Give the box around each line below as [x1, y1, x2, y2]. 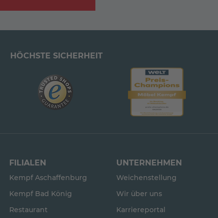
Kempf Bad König [9, 189, 72, 198]
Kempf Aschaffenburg [9, 173, 87, 182]
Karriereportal [116, 205, 166, 214]
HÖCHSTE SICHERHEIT [10, 51, 103, 60]
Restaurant [9, 205, 48, 214]
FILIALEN [9, 158, 46, 167]
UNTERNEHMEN [116, 158, 182, 167]
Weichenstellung [116, 173, 177, 182]
